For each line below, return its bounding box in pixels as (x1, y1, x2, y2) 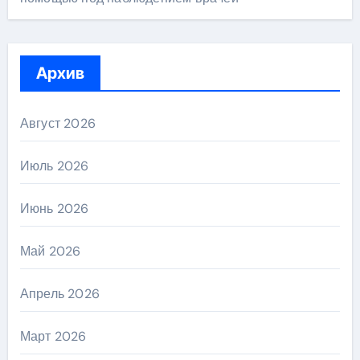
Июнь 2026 (19, 199, 89, 217)
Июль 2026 (19, 157, 89, 174)
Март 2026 (19, 327, 87, 345)
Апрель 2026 (19, 284, 100, 302)
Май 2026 (19, 242, 81, 260)
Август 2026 (19, 114, 96, 132)
